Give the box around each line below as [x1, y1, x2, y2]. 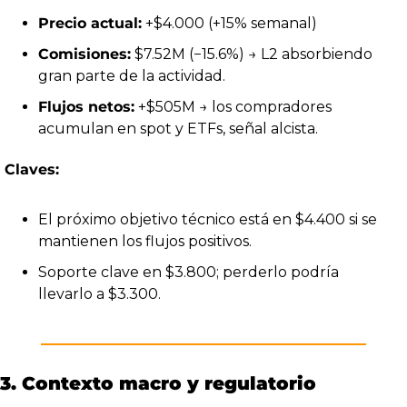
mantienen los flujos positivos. [38, 232, 252, 250]
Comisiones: [38, 45, 131, 63]
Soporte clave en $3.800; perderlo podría [38, 263, 339, 281]
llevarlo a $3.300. [38, 284, 161, 303]
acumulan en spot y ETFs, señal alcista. [38, 119, 318, 137]
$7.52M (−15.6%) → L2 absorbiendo [131, 45, 372, 63]
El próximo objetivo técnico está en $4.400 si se [38, 210, 377, 228]
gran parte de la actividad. [38, 66, 225, 84]
